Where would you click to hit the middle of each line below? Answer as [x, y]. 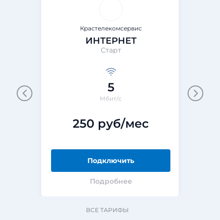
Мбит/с [111, 98]
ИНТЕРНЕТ [111, 41]
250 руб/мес [111, 124]
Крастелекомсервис [111, 28]
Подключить [111, 161]
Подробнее [111, 181]
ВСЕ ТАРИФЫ [107, 210]
